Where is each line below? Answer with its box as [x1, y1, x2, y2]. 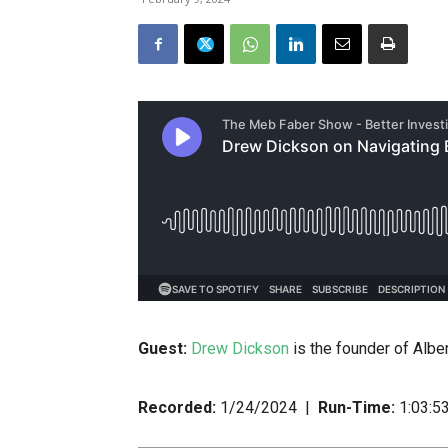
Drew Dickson [191, 339, 289, 358]
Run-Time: [318, 398, 399, 417]
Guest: [138, 339, 191, 358]
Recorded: [138, 398, 216, 417]
